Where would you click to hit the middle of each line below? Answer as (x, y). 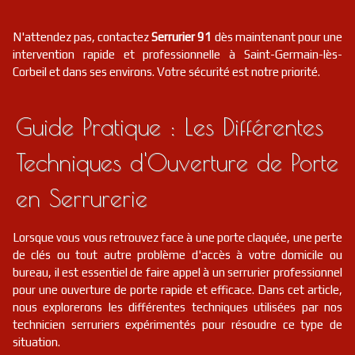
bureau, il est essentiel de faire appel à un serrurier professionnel (177, 272)
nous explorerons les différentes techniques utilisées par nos (177, 307)
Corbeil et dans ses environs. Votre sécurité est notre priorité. (166, 72)
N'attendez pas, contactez (82, 37)
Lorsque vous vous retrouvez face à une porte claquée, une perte (177, 237)
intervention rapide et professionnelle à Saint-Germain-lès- (177, 54)
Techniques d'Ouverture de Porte (177, 162)
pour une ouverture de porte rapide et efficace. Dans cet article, (177, 290)
